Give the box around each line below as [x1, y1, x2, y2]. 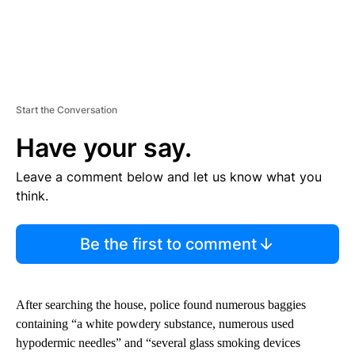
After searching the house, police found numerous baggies [16, 298, 306, 312]
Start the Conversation [16, 104, 117, 116]
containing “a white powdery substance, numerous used [16, 317, 294, 331]
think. [16, 188, 48, 204]
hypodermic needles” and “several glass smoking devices [16, 336, 300, 350]
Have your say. [16, 132, 192, 164]
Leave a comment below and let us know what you [16, 169, 322, 185]
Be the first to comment [79, 235, 257, 254]
